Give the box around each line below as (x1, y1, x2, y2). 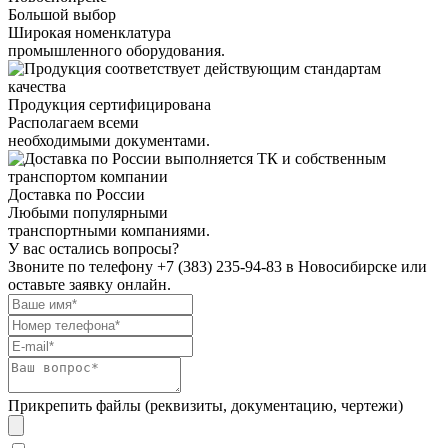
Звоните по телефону (8, 257, 157, 275)
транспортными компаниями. (8, 221, 210, 239)
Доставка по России (8, 185, 145, 203)
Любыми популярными (8, 203, 168, 221)
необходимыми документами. (8, 131, 210, 149)
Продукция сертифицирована (8, 95, 211, 113)
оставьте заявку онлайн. (8, 275, 171, 293)
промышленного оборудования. (8, 41, 225, 59)
